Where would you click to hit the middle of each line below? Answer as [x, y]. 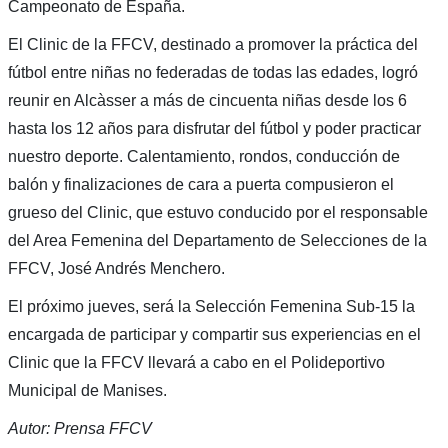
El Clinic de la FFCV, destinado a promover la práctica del [212, 44]
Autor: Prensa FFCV [79, 428]
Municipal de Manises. [87, 390]
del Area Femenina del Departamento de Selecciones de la [217, 240]
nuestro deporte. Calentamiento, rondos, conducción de [203, 156]
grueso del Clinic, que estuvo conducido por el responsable [217, 212]
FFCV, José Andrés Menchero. [116, 268]
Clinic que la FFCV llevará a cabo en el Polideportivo [196, 362]
